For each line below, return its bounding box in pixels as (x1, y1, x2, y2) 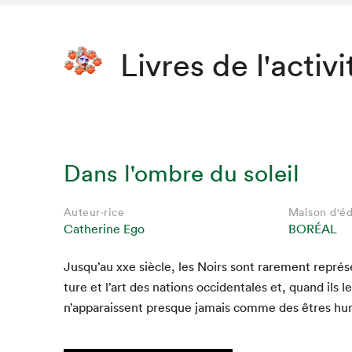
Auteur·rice (63, 205, 125, 220)
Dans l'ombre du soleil (63, 159, 299, 189)
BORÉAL (288, 221, 337, 237)
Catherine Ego (63, 221, 145, 237)
